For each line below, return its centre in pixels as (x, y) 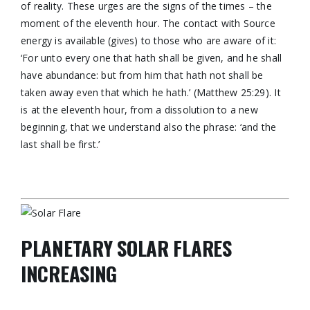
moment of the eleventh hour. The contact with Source (148, 23)
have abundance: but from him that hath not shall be (142, 75)
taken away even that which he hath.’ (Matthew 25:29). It (151, 92)
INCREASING (69, 273)
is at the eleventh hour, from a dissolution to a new (139, 110)
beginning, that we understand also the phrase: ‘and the (148, 127)
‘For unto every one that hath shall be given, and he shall (151, 58)
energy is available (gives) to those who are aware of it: (148, 40)
